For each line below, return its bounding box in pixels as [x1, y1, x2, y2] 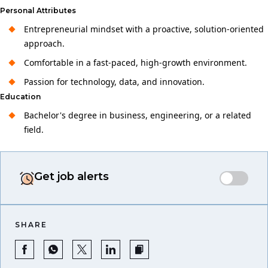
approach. [24, 38, 65, 49]
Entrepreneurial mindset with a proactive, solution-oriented [24, 23, 264, 35]
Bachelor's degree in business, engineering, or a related [24, 109, 251, 121]
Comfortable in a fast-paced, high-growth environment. [24, 57, 247, 68]
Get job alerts [34, 170, 109, 183]
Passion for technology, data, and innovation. [24, 76, 205, 87]
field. [24, 124, 44, 135]
